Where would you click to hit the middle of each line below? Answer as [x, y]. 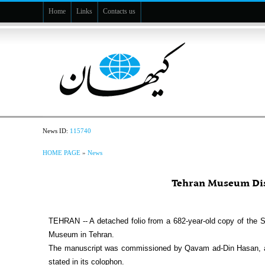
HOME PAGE [62, 153]
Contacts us [119, 11]
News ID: [56, 131]
